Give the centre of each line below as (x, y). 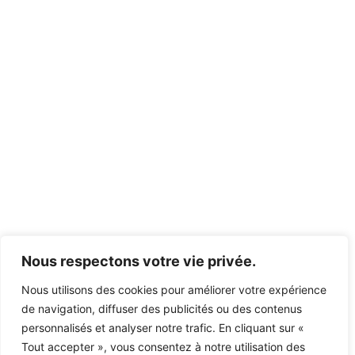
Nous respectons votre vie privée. (139, 261)
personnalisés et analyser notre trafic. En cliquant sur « (163, 328)
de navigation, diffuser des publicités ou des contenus (162, 309)
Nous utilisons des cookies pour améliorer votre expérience (174, 290)
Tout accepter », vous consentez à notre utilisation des (163, 347)
